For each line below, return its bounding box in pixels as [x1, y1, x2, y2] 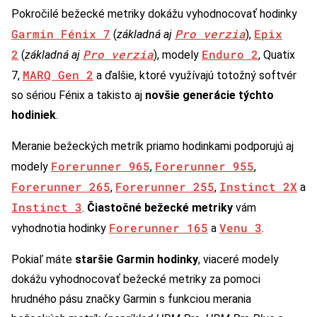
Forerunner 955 [155, 158, 254, 174]
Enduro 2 [202, 47, 258, 62]
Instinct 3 [11, 200, 82, 215]
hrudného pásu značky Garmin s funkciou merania [11, 292, 251, 306]
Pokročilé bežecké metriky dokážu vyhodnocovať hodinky [11, 7, 297, 21]
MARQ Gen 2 [23, 67, 93, 83]
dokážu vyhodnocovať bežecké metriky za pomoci [11, 272, 260, 287]
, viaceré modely [198, 253, 279, 267]
